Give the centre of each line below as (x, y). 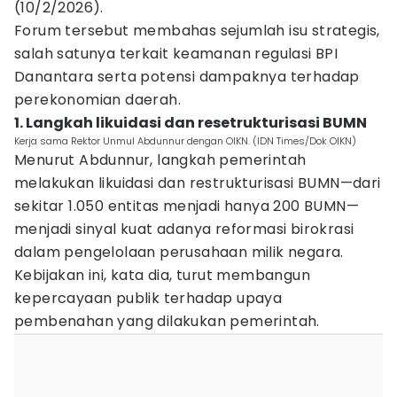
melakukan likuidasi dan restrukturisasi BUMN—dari (198, 183)
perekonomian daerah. (97, 100)
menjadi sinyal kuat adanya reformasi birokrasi (184, 229)
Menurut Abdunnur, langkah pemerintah (160, 160)
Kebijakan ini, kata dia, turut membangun (162, 275)
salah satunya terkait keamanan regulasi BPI (176, 54)
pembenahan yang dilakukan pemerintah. (167, 321)
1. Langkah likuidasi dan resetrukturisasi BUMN (191, 123)
